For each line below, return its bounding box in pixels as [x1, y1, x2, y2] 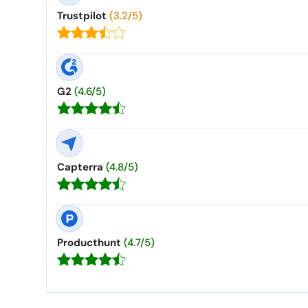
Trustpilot [57, 8, 107, 23]
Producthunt [57, 235, 121, 250]
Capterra [57, 159, 103, 174]
